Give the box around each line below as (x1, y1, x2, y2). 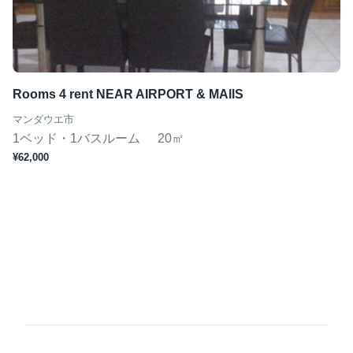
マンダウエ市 (13, 113, 74, 125)
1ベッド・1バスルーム (13, 132, 143, 145)
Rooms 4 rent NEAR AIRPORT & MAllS (13, 87, 243, 101)
